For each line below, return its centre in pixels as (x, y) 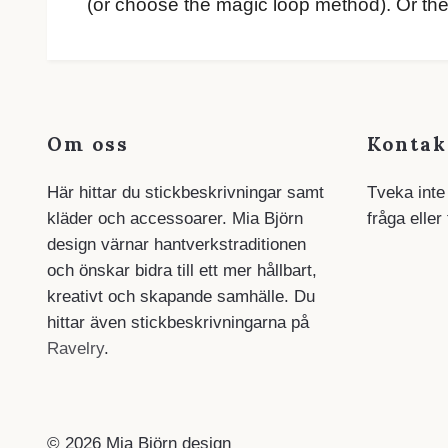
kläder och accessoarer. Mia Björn (175, 219)
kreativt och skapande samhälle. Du (181, 297)
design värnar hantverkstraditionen (176, 245)
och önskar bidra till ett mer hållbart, (182, 271)
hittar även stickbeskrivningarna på (178, 323)
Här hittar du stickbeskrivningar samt (185, 193)
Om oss (88, 144)
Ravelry (75, 349)
